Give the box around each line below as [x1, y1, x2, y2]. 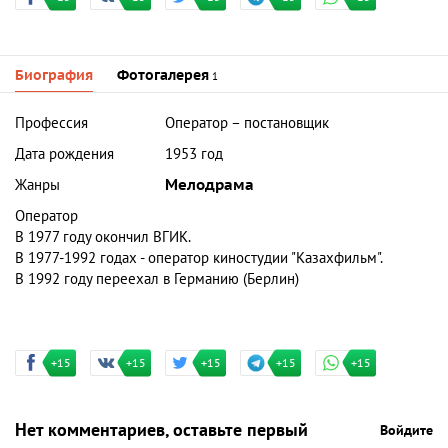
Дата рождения [15, 145, 114, 164]
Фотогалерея [117, 67, 209, 85]
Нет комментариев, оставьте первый [15, 420, 308, 442]
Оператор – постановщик [165, 114, 330, 133]
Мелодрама [165, 176, 255, 195]
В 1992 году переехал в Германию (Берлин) [15, 270, 299, 289]
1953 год [165, 145, 224, 164]
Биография [15, 67, 93, 85]
